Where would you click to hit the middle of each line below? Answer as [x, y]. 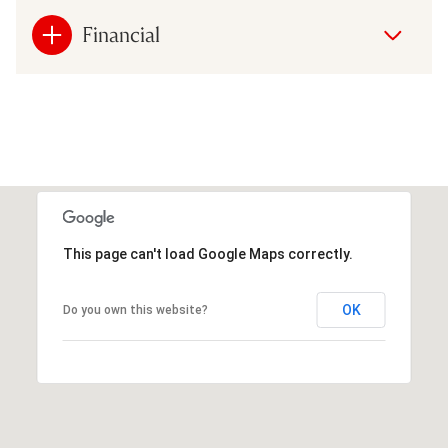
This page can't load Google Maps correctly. [207, 254]
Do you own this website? [135, 310]
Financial [121, 35]
